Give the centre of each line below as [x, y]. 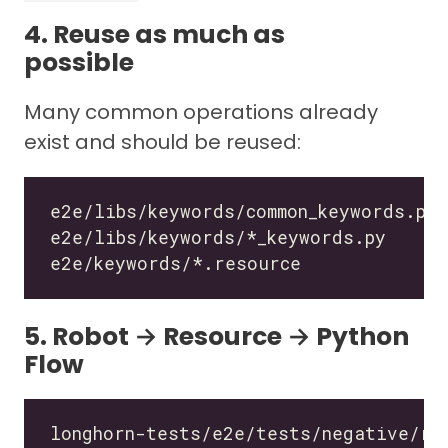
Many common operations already [201, 112]
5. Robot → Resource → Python [216, 336]
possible [79, 63]
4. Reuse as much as [154, 35]
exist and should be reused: [162, 142]
